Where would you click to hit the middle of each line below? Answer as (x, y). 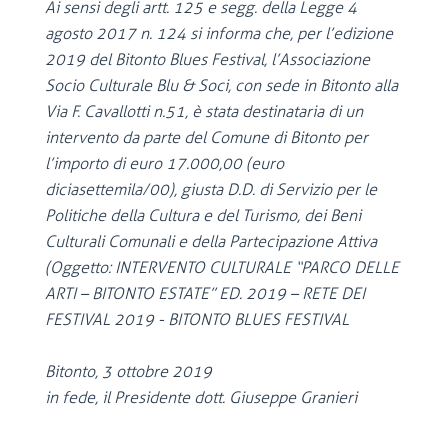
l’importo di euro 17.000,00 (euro (164, 163)
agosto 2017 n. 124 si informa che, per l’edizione (219, 33)
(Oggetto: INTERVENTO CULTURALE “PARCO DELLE (222, 267)
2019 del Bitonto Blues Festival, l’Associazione (207, 59)
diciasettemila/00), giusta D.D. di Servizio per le (211, 189)
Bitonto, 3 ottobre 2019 (130, 371)
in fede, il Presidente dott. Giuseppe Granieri (201, 397)
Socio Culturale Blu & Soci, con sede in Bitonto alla (221, 85)
